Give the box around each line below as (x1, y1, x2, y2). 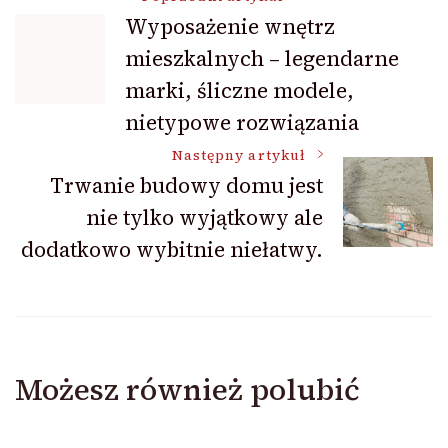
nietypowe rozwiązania (125, 107, 359, 137)
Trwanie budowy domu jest (50, 170, 323, 200)
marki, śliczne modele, (125, 75, 354, 105)
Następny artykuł (171, 145, 306, 165)
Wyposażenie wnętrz (125, 11, 335, 41)
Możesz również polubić (15, 368, 360, 410)
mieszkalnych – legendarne (125, 43, 399, 73)
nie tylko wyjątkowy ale (86, 202, 323, 232)
